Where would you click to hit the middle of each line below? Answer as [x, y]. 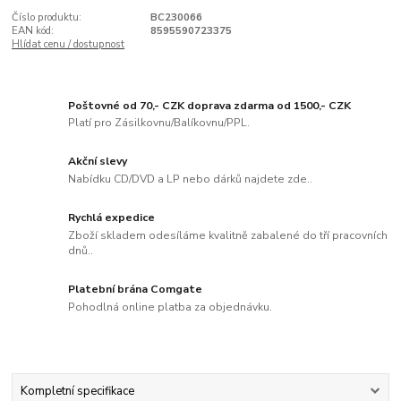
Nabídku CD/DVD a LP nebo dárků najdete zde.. [191, 179]
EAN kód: [33, 31]
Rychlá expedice [112, 218]
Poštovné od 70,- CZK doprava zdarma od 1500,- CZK [210, 105]
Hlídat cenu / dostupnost [68, 45]
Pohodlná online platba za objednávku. [171, 307]
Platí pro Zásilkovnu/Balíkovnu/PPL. [159, 123]
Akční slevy [98, 162]
